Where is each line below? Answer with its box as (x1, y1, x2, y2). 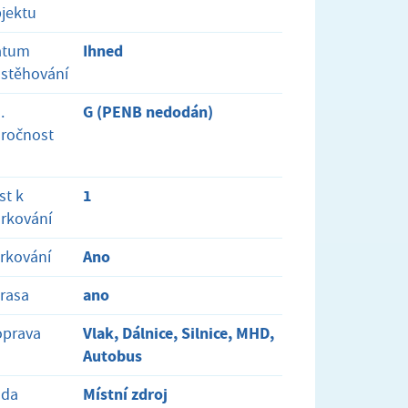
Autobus (83, 344, 143, 367)
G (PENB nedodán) (83, 100, 214, 123)
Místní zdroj (83, 382, 168, 405)
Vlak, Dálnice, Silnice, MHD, (83, 321, 275, 344)
